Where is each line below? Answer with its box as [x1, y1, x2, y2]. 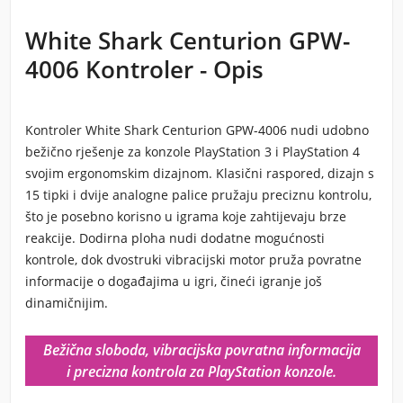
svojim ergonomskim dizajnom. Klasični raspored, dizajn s [25, 165, 374, 182]
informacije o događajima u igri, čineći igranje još [25, 273, 322, 290]
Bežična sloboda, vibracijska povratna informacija [42, 340, 361, 360]
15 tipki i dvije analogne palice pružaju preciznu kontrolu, [25, 186, 372, 203]
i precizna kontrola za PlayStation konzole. [67, 362, 336, 381]
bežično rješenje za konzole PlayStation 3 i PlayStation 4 [25, 143, 360, 160]
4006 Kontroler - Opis [25, 53, 264, 85]
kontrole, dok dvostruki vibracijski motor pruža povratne [25, 251, 362, 268]
